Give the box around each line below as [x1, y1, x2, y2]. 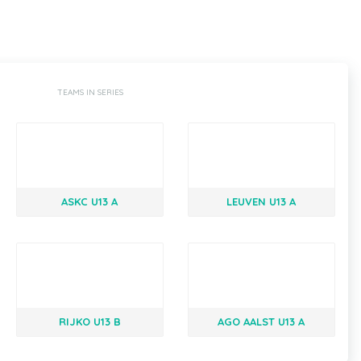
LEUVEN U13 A [226, 195, 297, 208]
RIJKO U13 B [58, 315, 121, 328]
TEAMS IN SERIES [56, 87, 123, 98]
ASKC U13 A [61, 195, 118, 208]
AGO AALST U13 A [218, 315, 305, 328]
